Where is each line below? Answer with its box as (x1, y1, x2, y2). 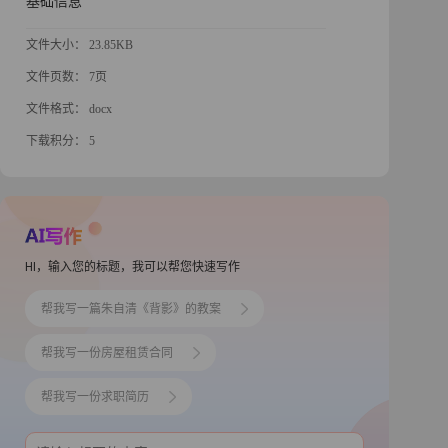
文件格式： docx (26, 102, 113, 116)
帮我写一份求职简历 (41, 389, 150, 404)
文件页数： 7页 (26, 70, 108, 84)
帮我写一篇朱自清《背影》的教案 (41, 301, 222, 316)
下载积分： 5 (26, 134, 96, 148)
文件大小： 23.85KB (26, 38, 134, 52)
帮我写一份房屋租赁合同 (41, 345, 174, 360)
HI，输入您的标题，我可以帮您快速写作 (25, 260, 241, 274)
